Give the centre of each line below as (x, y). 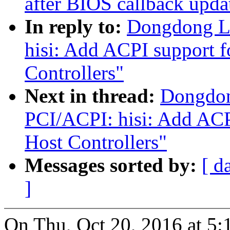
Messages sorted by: (113, 165)
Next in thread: (92, 96)
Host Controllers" (96, 142)
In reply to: (76, 27)
